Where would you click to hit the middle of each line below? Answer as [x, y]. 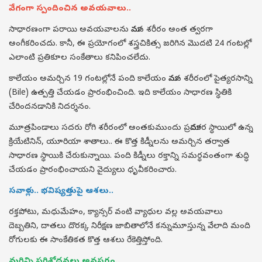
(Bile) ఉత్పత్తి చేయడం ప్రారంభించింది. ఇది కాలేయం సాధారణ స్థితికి [120, 93]
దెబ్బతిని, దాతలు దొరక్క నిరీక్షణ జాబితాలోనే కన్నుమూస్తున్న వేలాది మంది [130, 227]
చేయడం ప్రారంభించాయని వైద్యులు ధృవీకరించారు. [93, 170]
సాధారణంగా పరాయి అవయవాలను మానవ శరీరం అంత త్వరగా [111, 30]
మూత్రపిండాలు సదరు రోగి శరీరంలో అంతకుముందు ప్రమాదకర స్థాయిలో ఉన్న [131, 128]
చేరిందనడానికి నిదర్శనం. [50, 107]
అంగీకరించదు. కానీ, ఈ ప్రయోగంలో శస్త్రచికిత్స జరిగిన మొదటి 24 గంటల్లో [130, 44]
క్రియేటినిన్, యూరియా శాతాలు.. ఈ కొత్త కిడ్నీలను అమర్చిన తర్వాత [119, 142]
